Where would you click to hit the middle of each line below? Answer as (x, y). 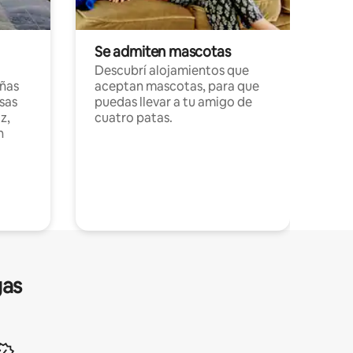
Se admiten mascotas (163, 52)
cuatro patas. (134, 118)
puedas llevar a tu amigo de (173, 102)
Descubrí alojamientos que (172, 71)
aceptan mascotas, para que (177, 87)
